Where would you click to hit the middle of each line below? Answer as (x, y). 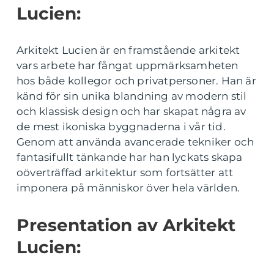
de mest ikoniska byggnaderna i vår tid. (121, 127)
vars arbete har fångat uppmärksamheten (128, 65)
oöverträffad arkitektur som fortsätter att (125, 172)
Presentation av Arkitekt (126, 225)
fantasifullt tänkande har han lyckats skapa (130, 157)
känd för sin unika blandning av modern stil (132, 96)
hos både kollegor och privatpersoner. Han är (136, 81)
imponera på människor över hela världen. (128, 188)
